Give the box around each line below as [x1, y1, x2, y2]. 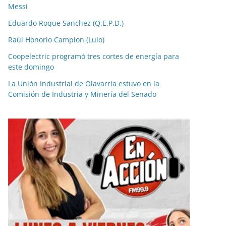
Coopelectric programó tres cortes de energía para [8, 51, 179, 61]
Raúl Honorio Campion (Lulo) [8, 34, 104, 44]
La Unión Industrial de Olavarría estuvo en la [8, 78, 159, 88]
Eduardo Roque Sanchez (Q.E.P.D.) [8, 18, 124, 28]
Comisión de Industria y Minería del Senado [8, 89, 156, 99]
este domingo [8, 62, 56, 72]
